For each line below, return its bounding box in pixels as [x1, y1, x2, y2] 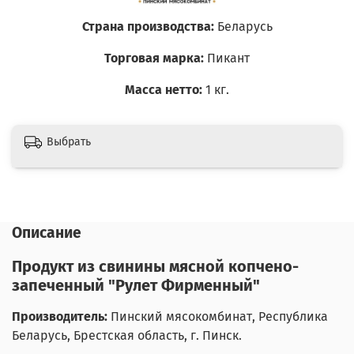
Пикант [207, 51, 250, 66]
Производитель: [12, 309, 107, 325]
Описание [12, 224, 81, 243]
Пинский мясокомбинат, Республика [107, 309, 328, 325]
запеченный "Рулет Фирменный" [12, 276, 260, 296]
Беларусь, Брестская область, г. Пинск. [12, 328, 242, 344]
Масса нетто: [125, 82, 202, 98]
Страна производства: [81, 19, 214, 35]
